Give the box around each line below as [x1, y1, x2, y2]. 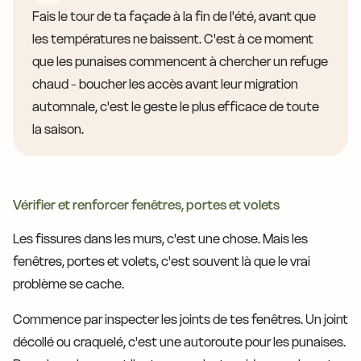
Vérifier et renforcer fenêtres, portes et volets [13, 197, 280, 214]
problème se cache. [13, 276, 124, 293]
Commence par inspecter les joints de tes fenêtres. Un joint [13, 311, 348, 328]
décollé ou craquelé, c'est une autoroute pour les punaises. [13, 334, 346, 351]
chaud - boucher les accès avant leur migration [32, 76, 298, 93]
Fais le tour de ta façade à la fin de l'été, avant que [32, 8, 316, 25]
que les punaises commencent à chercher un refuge [32, 53, 328, 70]
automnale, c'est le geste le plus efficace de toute [32, 98, 319, 115]
